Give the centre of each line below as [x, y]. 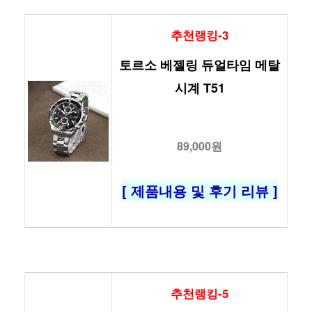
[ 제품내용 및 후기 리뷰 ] [200, 191]
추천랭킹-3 [200, 35]
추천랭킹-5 [200, 293]
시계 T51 [200, 88]
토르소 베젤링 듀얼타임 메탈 [200, 65]
